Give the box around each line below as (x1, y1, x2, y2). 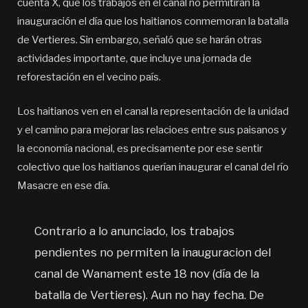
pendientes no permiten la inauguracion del (34, 245, 272, 259)
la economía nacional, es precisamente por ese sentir (17, 142, 263, 155)
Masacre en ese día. (17, 179, 110, 192)
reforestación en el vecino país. (17, 71, 161, 84)
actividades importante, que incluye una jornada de (17, 52, 252, 65)
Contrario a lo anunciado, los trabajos (34, 223, 235, 238)
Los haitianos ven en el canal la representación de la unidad (17, 105, 289, 118)
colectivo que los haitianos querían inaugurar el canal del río (17, 161, 289, 174)
